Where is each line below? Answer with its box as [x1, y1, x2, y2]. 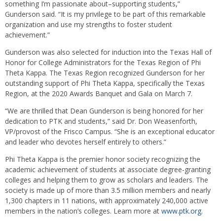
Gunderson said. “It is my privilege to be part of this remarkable [5, 9, 206, 19]
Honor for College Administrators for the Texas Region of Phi [5, 57, 201, 67]
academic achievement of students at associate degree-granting [5, 164, 211, 174]
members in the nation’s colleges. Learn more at [5, 206, 161, 216]
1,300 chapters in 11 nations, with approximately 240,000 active [5, 195, 208, 205]
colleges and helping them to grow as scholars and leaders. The [5, 175, 208, 184]
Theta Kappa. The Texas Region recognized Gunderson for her [5, 68, 205, 77]
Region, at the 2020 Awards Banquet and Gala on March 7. [5, 88, 192, 98]
